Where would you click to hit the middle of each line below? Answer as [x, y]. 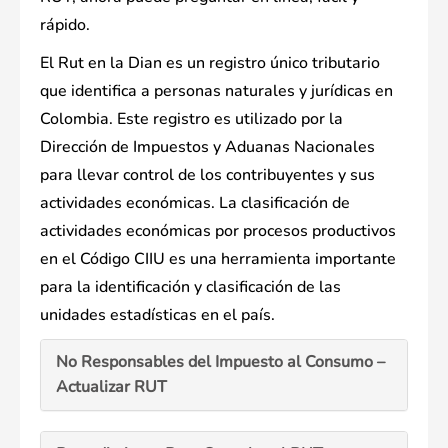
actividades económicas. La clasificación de [195, 203]
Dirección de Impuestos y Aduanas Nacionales [207, 147]
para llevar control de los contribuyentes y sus [207, 175]
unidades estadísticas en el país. [157, 315]
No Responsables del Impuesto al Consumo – [220, 362]
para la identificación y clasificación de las [190, 287]
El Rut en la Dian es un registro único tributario [210, 63]
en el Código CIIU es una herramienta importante [218, 259]
